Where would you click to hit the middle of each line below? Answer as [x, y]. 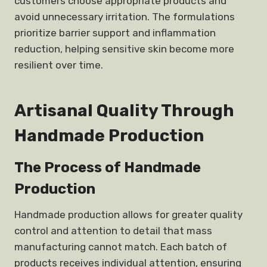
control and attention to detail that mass [113, 231]
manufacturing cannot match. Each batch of [121, 247]
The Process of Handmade [108, 167]
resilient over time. [59, 65]
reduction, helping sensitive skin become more [124, 49]
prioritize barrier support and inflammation [115, 33]
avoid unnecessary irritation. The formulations [125, 17]
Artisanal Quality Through [124, 111]
